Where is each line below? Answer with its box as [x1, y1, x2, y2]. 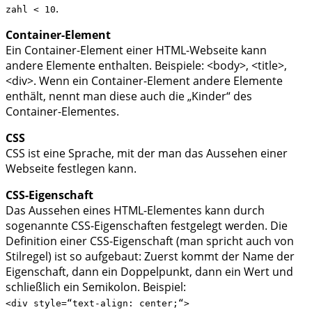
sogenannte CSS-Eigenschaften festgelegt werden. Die [6, 217, 288, 233]
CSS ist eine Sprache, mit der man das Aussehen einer [6, 145, 288, 161]
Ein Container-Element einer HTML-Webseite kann [6, 42, 267, 58]
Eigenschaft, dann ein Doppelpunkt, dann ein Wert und [6, 263, 293, 279]
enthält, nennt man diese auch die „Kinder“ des [6, 88, 252, 104]
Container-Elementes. [6, 103, 119, 119]
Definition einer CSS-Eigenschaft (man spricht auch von [6, 233, 294, 249]
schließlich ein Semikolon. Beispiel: [6, 279, 186, 295]
